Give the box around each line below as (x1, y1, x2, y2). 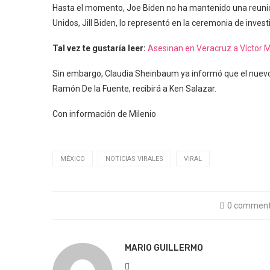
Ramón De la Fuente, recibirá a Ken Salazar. (52, 84, 216, 93)
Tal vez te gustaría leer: (52, 43, 146, 53)
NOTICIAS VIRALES (105, 155, 163, 163)
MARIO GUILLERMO (125, 243, 203, 253)
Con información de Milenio (52, 109, 156, 119)
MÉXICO (60, 155, 85, 163)
